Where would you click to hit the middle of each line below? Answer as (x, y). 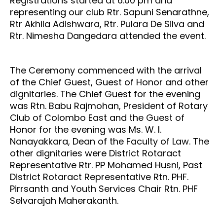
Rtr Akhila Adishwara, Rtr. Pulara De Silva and (107, 24)
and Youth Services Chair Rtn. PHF (123, 188)
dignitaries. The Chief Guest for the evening (105, 94)
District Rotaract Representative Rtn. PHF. (99, 177)
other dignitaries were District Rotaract (95, 153)
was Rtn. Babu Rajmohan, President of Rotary (109, 106)
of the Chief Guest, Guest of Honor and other (109, 82)
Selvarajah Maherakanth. (64, 200)
